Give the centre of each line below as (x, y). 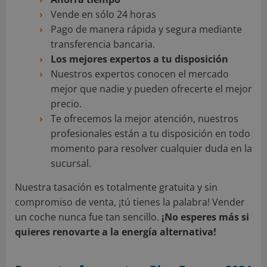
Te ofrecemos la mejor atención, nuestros (145, 119)
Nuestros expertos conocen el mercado (140, 74)
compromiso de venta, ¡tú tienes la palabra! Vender (130, 202)
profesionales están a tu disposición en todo (150, 134)
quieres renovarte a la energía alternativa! (116, 232)
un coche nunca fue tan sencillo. (88, 217)
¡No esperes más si (205, 217)
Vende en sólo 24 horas (103, 15)
